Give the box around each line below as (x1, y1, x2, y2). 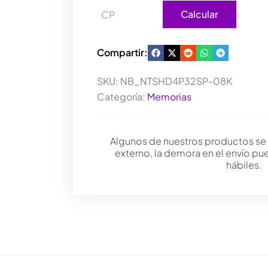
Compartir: (97, 46, 148, 59)
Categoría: (97, 90, 147, 103)
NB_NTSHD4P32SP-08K (120, 75, 232, 87)
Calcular (181, 8, 218, 20)
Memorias (147, 90, 191, 103)
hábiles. (226, 159, 261, 171)
